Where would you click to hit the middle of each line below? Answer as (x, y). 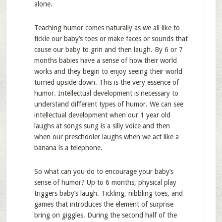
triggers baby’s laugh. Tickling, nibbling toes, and (108, 193)
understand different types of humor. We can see (109, 104)
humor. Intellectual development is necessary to (106, 93)
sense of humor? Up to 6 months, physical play (105, 182)
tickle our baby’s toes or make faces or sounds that (111, 39)
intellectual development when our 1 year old (102, 115)
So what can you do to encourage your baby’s (104, 171)
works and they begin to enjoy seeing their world (108, 71)
